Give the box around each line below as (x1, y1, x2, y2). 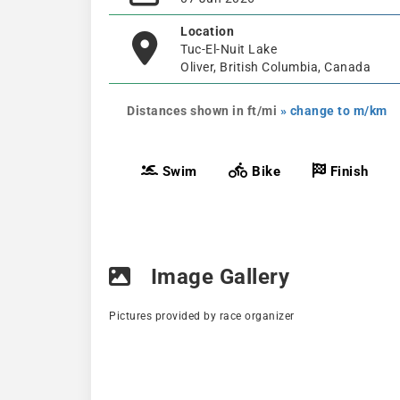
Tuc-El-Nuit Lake (180, 41, 277, 56)
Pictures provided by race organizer (109, 310, 295, 322)
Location (180, 23, 234, 38)
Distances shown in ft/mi (127, 103, 280, 118)
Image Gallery (145, 264, 289, 289)
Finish (326, 162, 369, 179)
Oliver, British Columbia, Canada (180, 59, 371, 74)
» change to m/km (279, 103, 387, 118)
